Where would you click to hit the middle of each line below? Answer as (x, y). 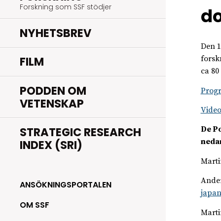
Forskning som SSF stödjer (66, 7)
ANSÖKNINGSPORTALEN (66, 185)
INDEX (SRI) (51, 145)
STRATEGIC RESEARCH (80, 132)
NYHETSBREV (55, 33)
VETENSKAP (52, 103)
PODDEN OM (53, 91)
